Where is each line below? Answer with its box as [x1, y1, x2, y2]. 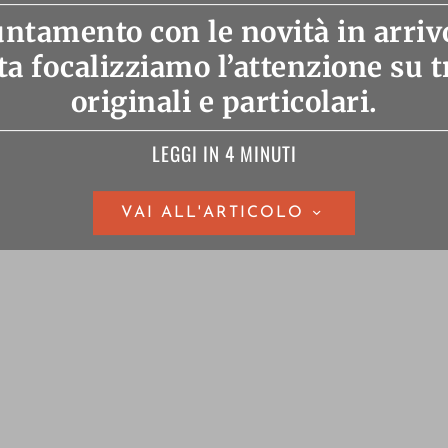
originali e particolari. [70, 85, 378, 121]
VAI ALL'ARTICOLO [121, 205, 304, 222]
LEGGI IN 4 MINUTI [151, 139, 297, 169]
